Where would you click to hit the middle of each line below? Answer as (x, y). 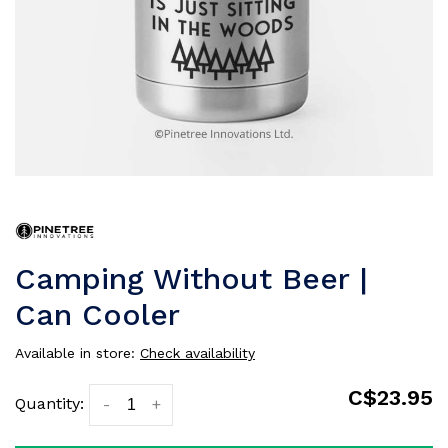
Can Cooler (97, 314)
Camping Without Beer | (191, 278)
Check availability (197, 353)
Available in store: (77, 353)
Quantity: (49, 403)
